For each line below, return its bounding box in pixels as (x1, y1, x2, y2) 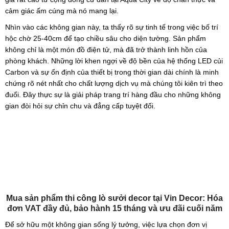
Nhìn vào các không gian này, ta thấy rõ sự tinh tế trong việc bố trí (5, 22, 218, 31)
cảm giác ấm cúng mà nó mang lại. (5, 6, 119, 15)
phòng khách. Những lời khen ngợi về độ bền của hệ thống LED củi (5, 56, 223, 65)
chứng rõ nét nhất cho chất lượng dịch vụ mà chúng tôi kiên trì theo (5, 79, 223, 87)
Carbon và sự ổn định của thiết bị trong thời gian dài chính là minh (5, 67, 219, 76)
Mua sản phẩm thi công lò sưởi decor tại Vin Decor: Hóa (6, 193, 223, 202)
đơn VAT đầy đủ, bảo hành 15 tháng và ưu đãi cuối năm (7, 203, 222, 213)
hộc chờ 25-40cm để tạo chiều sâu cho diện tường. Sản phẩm (5, 34, 206, 42)
